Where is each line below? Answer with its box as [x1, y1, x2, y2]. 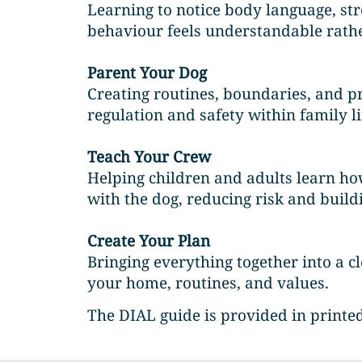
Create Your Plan [87, 229, 211, 251]
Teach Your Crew [87, 145, 212, 167]
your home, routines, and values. [87, 271, 330, 293]
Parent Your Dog [87, 61, 208, 83]
